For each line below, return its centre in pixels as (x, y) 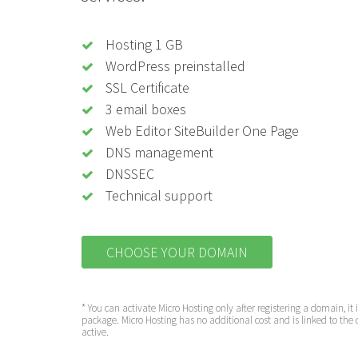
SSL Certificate (146, 87)
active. (95, 332)
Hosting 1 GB (143, 44)
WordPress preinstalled (174, 66)
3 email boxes (145, 109)
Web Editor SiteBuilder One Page (201, 130)
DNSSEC (129, 173)
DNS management (158, 152)
